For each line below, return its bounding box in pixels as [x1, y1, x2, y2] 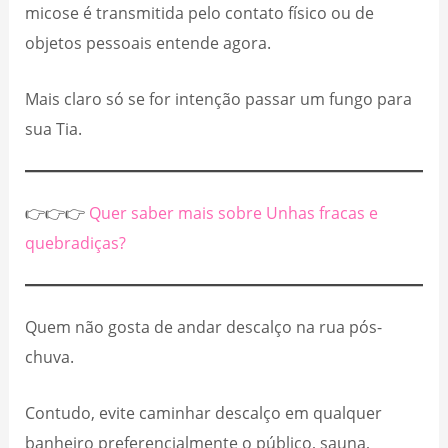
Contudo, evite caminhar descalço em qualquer [25, 400, 383, 424]
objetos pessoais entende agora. [25, 30, 272, 54]
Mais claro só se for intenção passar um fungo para [25, 86, 413, 110]
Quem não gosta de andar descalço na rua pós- [25, 314, 383, 338]
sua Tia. [25, 116, 87, 140]
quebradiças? [25, 230, 127, 254]
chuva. [25, 344, 75, 368]
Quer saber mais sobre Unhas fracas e [89, 200, 379, 224]
